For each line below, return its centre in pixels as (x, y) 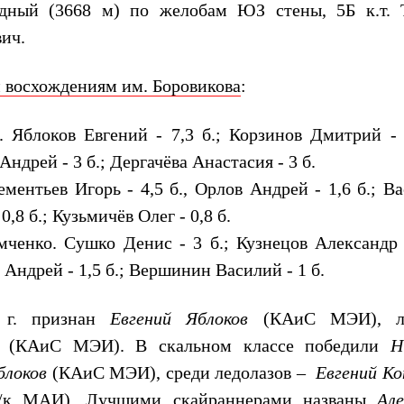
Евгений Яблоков (179, 318)
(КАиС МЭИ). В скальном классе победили (194, 345)
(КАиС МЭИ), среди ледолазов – (181, 372)
